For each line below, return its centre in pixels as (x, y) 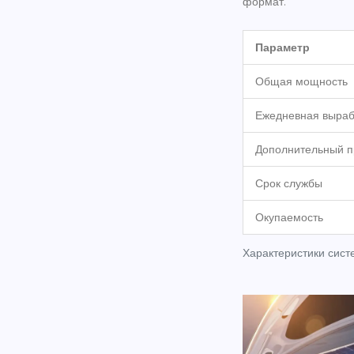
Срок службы (289, 183)
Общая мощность (301, 81)
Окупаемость (289, 217)
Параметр (282, 47)
